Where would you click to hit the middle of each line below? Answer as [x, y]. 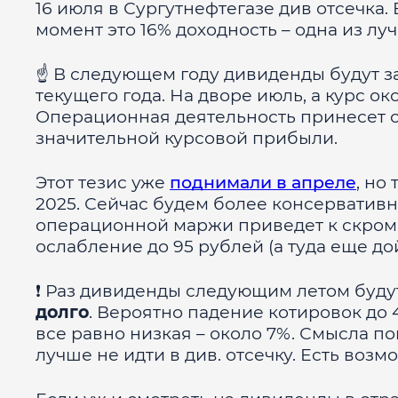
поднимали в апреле [263, 183]
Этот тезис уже [103, 183]
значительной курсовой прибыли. [187, 138]
